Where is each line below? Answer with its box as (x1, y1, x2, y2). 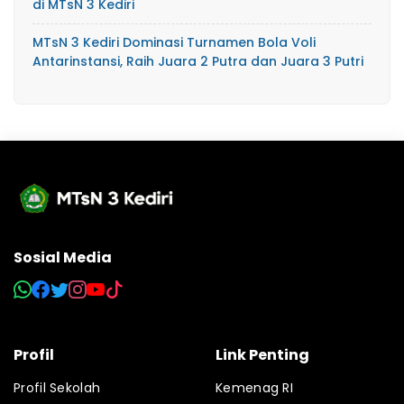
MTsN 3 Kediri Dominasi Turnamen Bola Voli (32, 32, 316, 51)
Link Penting (216, 344, 309, 365)
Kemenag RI (216, 378, 293, 397)
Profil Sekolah (14, 378, 101, 397)
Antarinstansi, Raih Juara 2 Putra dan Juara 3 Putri (32, 51, 363, 70)
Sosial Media (14, 246, 112, 268)
